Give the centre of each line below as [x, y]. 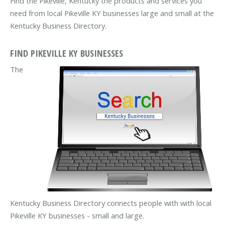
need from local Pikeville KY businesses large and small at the [112, 13]
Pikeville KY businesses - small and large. [77, 215]
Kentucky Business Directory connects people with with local [111, 203]
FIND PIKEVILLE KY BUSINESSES [67, 53]
